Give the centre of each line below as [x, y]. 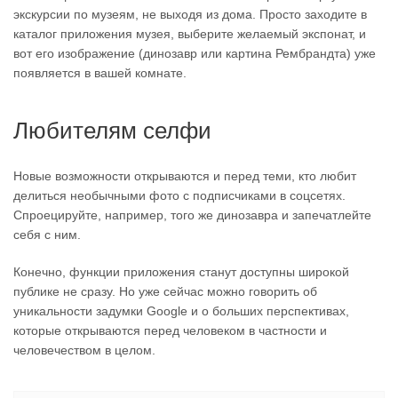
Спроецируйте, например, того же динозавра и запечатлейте [192, 215]
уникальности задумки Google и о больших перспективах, [181, 311]
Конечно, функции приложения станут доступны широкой [181, 272]
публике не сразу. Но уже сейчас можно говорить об [165, 291]
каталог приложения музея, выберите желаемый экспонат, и [190, 34]
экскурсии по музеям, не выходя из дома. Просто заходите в [190, 14]
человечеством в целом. [84, 350]
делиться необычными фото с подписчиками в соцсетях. [179, 195]
